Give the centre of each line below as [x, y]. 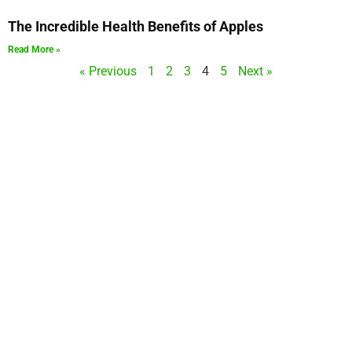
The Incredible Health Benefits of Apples [136, 26]
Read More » [34, 49]
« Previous [108, 71]
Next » [255, 71]
